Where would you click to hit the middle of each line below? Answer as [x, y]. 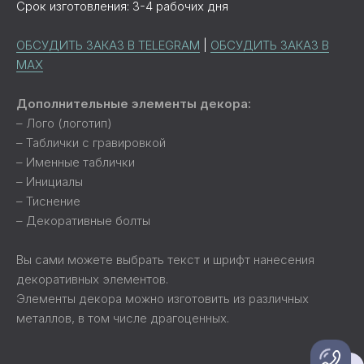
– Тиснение [48, 201]
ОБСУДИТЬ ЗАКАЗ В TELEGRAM [108, 45]
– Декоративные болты [83, 221]
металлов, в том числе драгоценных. [123, 318]
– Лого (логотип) [64, 123]
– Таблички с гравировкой [91, 143]
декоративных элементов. [92, 279]
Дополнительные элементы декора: [134, 104]
